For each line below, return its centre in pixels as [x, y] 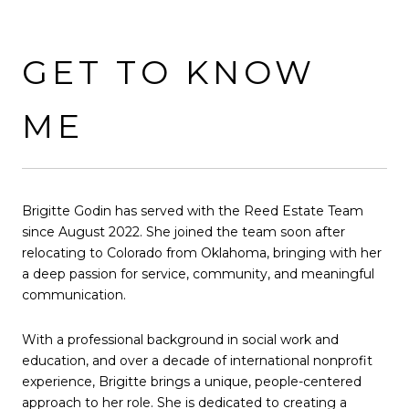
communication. [74, 294]
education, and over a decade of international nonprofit [197, 361]
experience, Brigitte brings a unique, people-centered [192, 382]
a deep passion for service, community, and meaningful [198, 273]
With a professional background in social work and [180, 340]
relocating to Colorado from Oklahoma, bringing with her [202, 252]
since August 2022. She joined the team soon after [184, 231]
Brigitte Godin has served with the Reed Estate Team [193, 210]
